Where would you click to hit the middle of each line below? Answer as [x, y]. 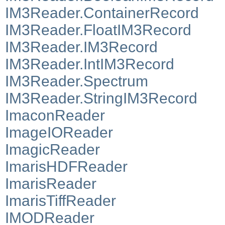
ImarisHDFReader [66, 166]
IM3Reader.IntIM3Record [90, 64]
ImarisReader [51, 183]
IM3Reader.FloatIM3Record [98, 30]
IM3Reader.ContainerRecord [102, 13]
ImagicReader [52, 149]
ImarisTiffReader [61, 200]
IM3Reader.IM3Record [81, 47]
